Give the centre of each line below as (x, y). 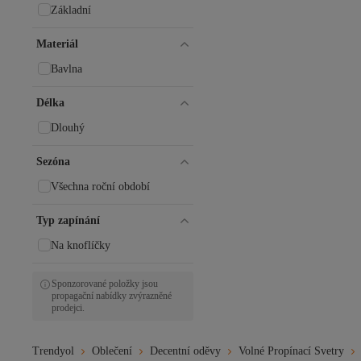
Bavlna (66, 69)
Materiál (57, 44)
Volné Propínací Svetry (291, 351)
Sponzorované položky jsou (105, 284)
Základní (71, 10)
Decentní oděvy (185, 351)
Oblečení (112, 351)
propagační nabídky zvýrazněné (112, 296)
